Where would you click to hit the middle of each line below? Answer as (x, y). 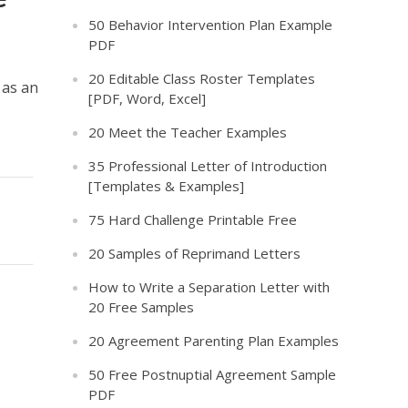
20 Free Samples (142, 307)
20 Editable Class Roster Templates (202, 78)
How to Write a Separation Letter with (209, 287)
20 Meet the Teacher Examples (188, 132)
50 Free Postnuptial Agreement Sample (213, 374)
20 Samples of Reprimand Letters (195, 253)
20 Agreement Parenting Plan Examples (214, 341)
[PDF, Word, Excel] (148, 98)
